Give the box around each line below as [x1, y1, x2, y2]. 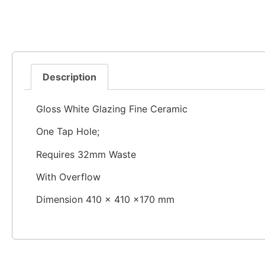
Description [43, 71, 97, 83]
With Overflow [36, 171, 101, 183]
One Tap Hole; [36, 125, 99, 138]
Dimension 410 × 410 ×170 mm [36, 193, 174, 206]
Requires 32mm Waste [36, 148, 136, 160]
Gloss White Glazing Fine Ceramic [36, 102, 188, 115]
